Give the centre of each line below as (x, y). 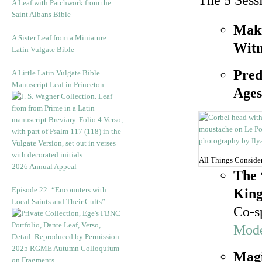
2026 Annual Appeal (44, 166)
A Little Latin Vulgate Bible (56, 73)
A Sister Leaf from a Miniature (59, 38)
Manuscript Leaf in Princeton (58, 85)
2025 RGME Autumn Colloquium (65, 248)
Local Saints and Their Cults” (58, 201)
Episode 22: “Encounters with (59, 190)
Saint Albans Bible (41, 14)
